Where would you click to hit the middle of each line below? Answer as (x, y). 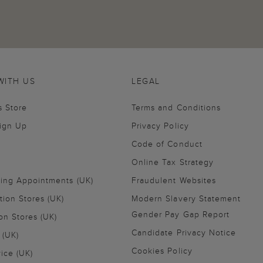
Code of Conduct (167, 144)
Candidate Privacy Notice (184, 232)
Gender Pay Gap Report (181, 214)
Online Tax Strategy (173, 162)
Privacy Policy (160, 125)
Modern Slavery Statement (186, 198)
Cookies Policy (162, 250)
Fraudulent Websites (174, 180)
